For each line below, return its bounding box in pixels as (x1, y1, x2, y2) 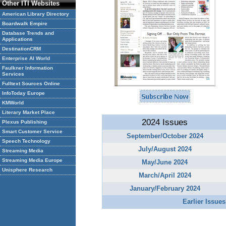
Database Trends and (2, 30, 54, 36)
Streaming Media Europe (2, 157, 63, 163)
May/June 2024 (142, 158, 188, 166)
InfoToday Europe (2, 90, 45, 96)
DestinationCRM (2, 46, 41, 51)
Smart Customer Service (2, 129, 63, 134)
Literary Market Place (2, 109, 55, 115)
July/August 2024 (138, 145, 192, 153)
